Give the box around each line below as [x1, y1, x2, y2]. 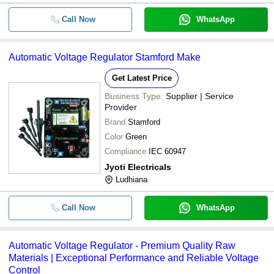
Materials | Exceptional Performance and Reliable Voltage [9, 253, 259, 263]
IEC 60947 [149, 147, 186, 156]
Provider [105, 102, 137, 112]
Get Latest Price [111, 73, 172, 83]
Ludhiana [116, 175, 147, 184]
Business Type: [105, 91, 163, 101]
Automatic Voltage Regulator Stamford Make [9, 52, 201, 62]
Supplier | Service [166, 91, 234, 101]
